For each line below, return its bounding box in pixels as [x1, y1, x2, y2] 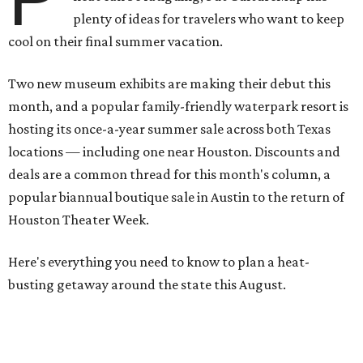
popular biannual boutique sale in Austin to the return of [8, 188, 344, 205]
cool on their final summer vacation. [8, 32, 223, 49]
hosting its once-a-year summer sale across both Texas [8, 120, 331, 137]
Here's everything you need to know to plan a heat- [8, 253, 310, 270]
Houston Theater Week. [8, 211, 149, 228]
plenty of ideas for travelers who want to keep [73, 10, 345, 27]
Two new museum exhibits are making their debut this [8, 75, 331, 92]
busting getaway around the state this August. [8, 275, 286, 293]
